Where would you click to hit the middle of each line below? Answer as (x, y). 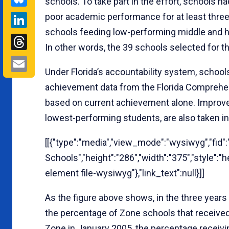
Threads (56, 41)
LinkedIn (57, 19)
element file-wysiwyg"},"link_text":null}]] (125, 173)
